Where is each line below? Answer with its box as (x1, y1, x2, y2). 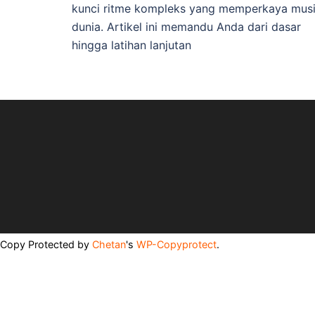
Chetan (92, 238, 126, 250)
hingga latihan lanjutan (72, 38, 191, 52)
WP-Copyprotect (136, 238, 217, 250)
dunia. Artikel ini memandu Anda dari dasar (72, 20, 301, 34)
